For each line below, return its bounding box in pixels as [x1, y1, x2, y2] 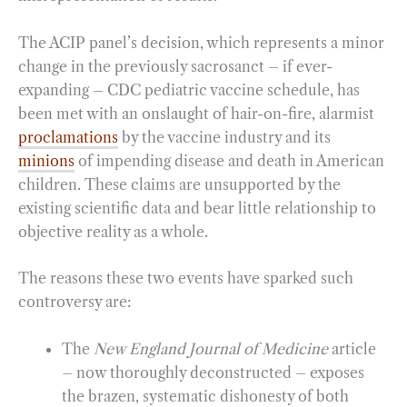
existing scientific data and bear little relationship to [18, 198, 376, 217]
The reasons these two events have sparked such [18, 269, 353, 288]
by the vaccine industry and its [118, 127, 331, 146]
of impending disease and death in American [74, 151, 384, 170]
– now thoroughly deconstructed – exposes [62, 362, 364, 382]
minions [18, 151, 74, 170]
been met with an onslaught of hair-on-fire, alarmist [18, 104, 374, 123]
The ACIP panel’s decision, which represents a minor [18, 33, 384, 52]
